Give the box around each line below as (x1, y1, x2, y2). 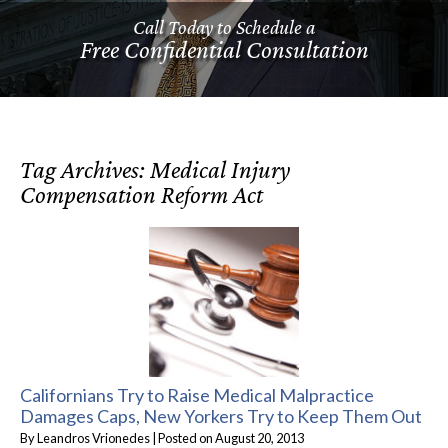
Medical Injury (150, 156, 290, 183)
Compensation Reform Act (20, 181, 263, 208)
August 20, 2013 (215, 430, 304, 446)
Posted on (158, 430, 215, 446)
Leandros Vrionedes (37, 430, 150, 446)
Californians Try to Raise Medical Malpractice (20, 384, 374, 406)
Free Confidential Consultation (79, 36, 369, 63)
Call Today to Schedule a (133, 16, 315, 38)
